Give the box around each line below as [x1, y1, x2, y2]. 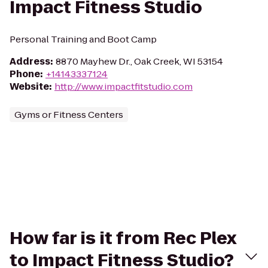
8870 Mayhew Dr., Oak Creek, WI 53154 [56, 55, 223, 68]
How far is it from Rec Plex [10, 227, 236, 250]
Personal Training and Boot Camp [10, 33, 157, 45]
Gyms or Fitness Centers [14, 108, 123, 121]
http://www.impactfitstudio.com [54, 80, 193, 93]
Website [10, 80, 49, 93]
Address [10, 55, 50, 68]
